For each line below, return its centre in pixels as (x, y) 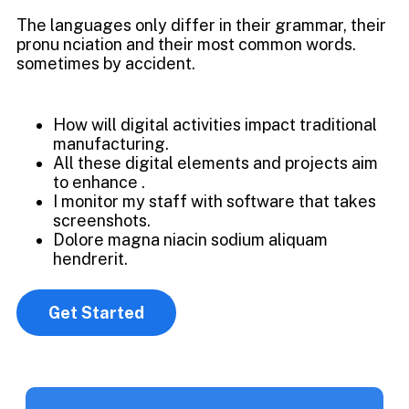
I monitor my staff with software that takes (215, 201)
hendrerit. (90, 259)
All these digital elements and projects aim (215, 163)
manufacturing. (111, 144)
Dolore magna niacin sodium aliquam (190, 240)
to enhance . (99, 182)
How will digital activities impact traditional (215, 125)
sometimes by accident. (106, 63)
